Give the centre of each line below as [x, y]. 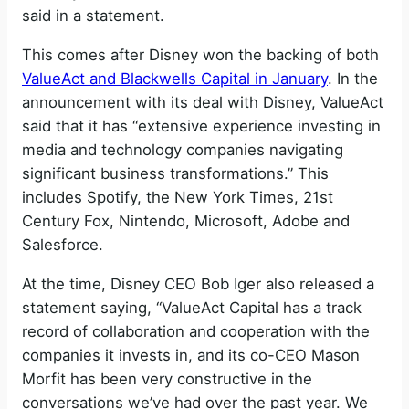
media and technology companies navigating [183, 149]
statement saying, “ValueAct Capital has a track [192, 307]
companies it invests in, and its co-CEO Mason [191, 355]
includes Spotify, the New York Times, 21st [178, 197]
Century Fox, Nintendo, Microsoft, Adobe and [186, 220]
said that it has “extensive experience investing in [201, 126]
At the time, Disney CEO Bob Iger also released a [198, 283]
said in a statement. [93, 16]
